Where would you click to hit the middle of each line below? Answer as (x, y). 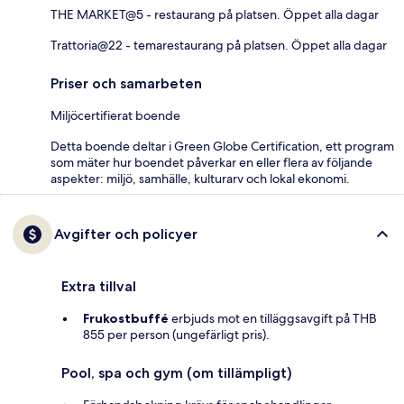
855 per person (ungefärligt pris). (176, 334)
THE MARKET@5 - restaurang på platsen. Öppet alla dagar (215, 14)
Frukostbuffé (126, 318)
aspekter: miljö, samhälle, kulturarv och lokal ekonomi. (200, 178)
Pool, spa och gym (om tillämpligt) (177, 372)
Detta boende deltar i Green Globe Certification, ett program (222, 146)
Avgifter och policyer (126, 234)
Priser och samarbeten (126, 83)
